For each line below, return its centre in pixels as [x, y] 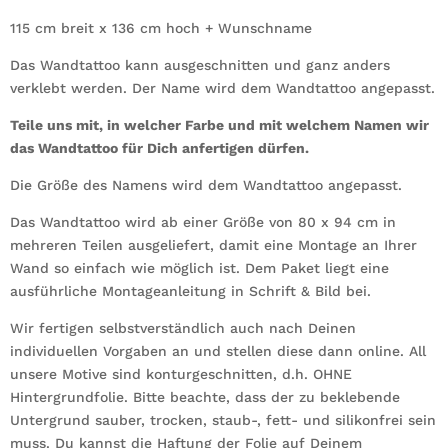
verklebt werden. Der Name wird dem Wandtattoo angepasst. [222, 87]
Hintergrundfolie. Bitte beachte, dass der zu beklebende [205, 396]
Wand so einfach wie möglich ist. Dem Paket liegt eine [199, 267]
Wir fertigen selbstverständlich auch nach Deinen [183, 327]
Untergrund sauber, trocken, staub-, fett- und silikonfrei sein [223, 419]
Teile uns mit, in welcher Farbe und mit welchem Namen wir [219, 124]
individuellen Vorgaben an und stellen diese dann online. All [218, 350]
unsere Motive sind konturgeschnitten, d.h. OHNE [181, 373]
